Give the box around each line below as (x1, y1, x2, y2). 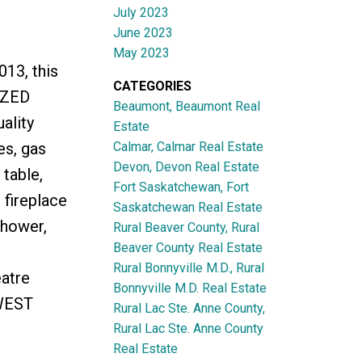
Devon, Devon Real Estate (113, 158, 260, 175)
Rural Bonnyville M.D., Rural (113, 259, 265, 276)
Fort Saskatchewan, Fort (113, 179, 250, 195)
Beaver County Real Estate (113, 239, 263, 255)
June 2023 (113, 24, 174, 40)
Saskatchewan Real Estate (113, 199, 263, 215)
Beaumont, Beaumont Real (113, 98, 261, 114)
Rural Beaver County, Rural (113, 219, 260, 235)
